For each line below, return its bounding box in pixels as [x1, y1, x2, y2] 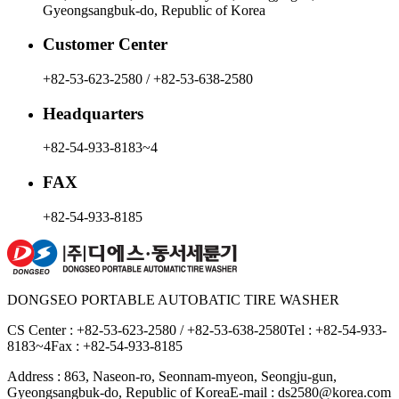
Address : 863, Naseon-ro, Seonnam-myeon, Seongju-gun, [7, 368, 337, 384]
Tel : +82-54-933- [287, 322, 387, 338]
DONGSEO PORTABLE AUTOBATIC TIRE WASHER [7, 291, 339, 307]
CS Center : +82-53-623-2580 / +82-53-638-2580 [7, 322, 287, 338]
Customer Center [43, 35, 167, 54]
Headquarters [43, 103, 143, 123]
